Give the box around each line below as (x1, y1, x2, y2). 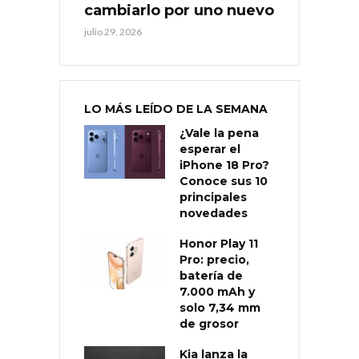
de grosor (179, 316, 239, 331)
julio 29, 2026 (84, 25, 142, 38)
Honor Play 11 (179, 236, 258, 251)
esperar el (179, 141, 240, 156)
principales (179, 189, 247, 204)
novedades (179, 205, 248, 220)
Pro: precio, (179, 252, 249, 267)
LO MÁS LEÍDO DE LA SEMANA (84, 101, 268, 116)
